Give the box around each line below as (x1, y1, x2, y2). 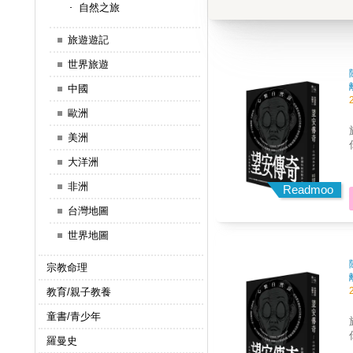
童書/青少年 (46, 310, 101, 323)
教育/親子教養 (46, 286, 111, 299)
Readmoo (283, 183, 334, 197)
